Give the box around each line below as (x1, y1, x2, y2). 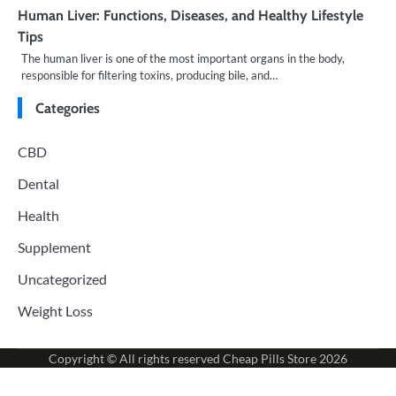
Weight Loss (18, 301, 93, 319)
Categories (35, 98, 100, 117)
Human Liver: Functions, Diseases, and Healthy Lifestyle (18, 5, 363, 24)
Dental (18, 174, 59, 192)
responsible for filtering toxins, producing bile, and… (21, 67, 278, 82)
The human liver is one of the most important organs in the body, (21, 50, 345, 65)
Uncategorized (18, 270, 107, 287)
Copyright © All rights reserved (49, 350, 223, 366)
